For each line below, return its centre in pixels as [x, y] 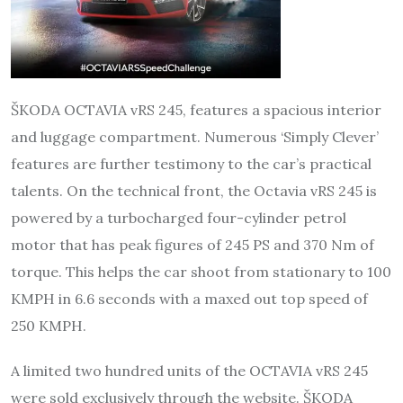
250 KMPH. [49, 325]
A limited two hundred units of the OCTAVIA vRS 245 [189, 370]
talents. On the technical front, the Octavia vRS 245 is [194, 190]
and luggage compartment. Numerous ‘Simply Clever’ [195, 136]
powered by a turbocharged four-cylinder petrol [179, 217]
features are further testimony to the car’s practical [191, 163]
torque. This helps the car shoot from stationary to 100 [201, 271]
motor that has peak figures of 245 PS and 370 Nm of [193, 244]
